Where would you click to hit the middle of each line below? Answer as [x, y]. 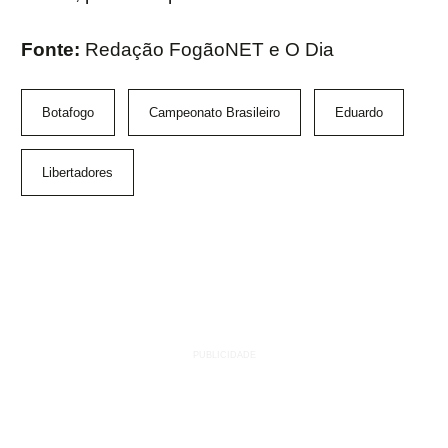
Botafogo [68, 113]
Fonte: [53, 50]
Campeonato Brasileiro [214, 113]
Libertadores [77, 173]
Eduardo [359, 113]
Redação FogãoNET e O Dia [209, 50]
